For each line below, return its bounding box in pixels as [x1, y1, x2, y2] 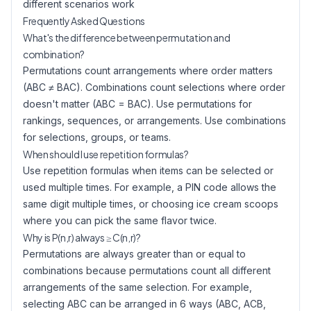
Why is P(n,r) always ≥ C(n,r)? [23, 231, 141, 244]
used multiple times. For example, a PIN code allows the [23, 181, 276, 193]
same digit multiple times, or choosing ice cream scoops [23, 198, 278, 210]
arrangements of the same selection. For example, [23, 281, 252, 293]
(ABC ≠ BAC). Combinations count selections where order [23, 81, 285, 93]
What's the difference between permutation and [23, 31, 230, 44]
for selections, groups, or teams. [23, 131, 171, 143]
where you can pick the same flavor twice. [23, 215, 217, 226]
